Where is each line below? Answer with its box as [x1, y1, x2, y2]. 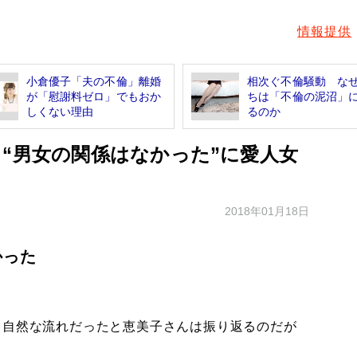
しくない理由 [25, 104, 94, 118]
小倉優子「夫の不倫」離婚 [25, 74, 162, 88]
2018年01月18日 [225, 204, 309, 218]
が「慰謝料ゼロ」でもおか [25, 89, 162, 103]
